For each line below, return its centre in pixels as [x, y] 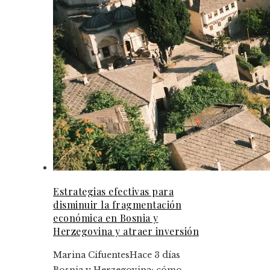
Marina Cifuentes [91, 255]
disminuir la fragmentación [117, 205]
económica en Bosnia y [106, 218]
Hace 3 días [155, 255]
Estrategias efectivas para [113, 192]
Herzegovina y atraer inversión [126, 231]
